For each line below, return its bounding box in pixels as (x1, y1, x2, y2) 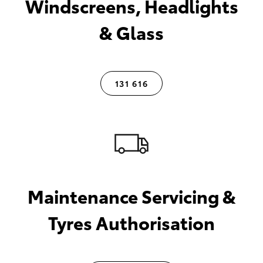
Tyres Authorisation (48, 210, 215, 235)
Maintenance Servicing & (27, 183, 236, 209)
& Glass (99, 19, 164, 45)
